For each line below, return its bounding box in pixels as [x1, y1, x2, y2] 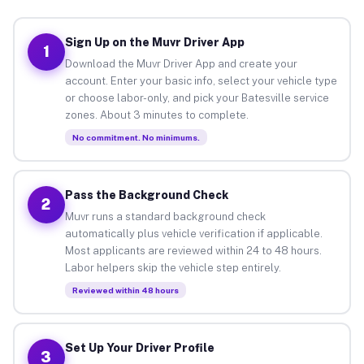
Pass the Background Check [64, 188, 228, 201]
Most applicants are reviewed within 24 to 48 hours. [64, 244, 322, 257]
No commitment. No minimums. [71, 132, 200, 142]
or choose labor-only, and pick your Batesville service [64, 91, 329, 104]
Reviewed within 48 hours [71, 284, 179, 295]
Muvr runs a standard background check [64, 210, 266, 223]
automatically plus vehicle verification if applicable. [64, 227, 323, 240]
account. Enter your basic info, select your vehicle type [64, 74, 337, 87]
